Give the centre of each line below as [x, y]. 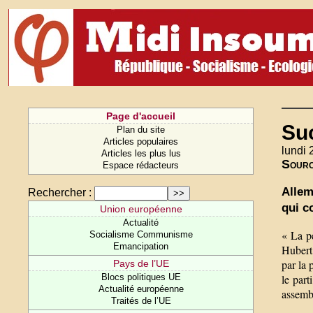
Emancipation [141, 246]
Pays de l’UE [141, 263]
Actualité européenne [141, 289]
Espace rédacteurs [141, 165]
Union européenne [141, 209]
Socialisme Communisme [141, 234]
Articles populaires [141, 141]
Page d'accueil [141, 116]
